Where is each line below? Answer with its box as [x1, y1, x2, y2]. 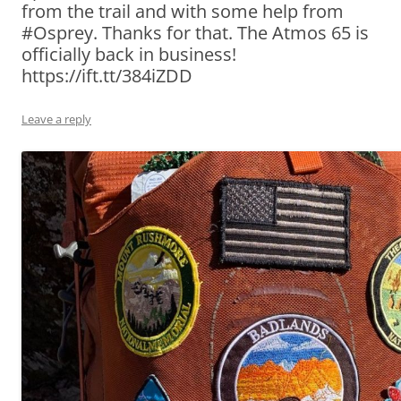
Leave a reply [21, 110, 91, 127]
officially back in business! [21, 41, 236, 66]
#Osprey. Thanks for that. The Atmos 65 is [21, 20, 369, 45]
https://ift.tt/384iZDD [21, 63, 192, 88]
